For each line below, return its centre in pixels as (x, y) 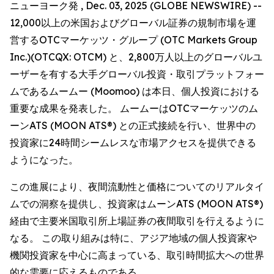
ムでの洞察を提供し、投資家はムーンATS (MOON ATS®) (136, 204)
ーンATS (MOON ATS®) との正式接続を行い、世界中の (133, 125)
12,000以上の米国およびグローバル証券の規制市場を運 (133, 23)
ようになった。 (44, 160)
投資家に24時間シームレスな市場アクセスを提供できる (133, 143)
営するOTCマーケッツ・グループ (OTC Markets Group (134, 40)
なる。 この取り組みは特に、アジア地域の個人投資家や (133, 238)
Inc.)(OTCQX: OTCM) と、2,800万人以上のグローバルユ (136, 57)
